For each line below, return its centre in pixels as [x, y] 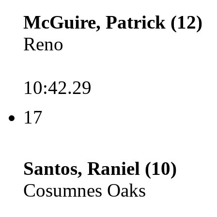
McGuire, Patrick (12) [113, 22]
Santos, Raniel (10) [100, 168]
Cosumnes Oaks [85, 190]
